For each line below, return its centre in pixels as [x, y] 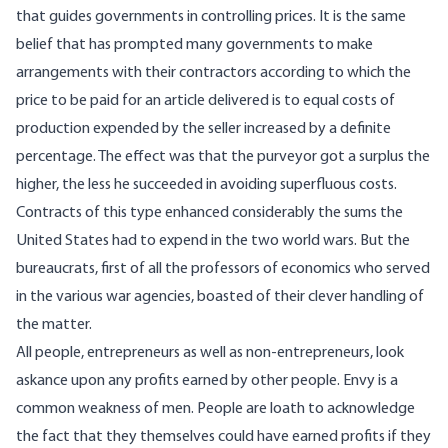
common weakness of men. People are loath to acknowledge [215, 409]
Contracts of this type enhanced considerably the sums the [209, 213]
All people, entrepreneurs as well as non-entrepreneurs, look [210, 353]
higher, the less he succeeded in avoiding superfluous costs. [206, 185]
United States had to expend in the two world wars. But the [213, 241]
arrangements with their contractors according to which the [213, 73]
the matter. [54, 325]
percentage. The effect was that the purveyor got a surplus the [223, 157]
